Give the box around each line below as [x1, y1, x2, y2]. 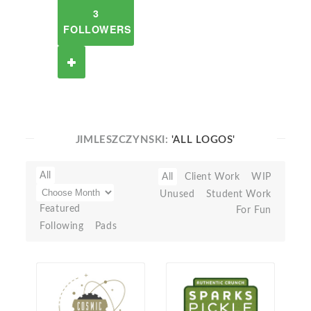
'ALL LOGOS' [171, 135, 236, 145]
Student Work [205, 189, 271, 199]
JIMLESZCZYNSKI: [75, 135, 171, 145]
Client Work [185, 171, 240, 182]
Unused [159, 189, 195, 199]
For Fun [235, 205, 271, 215]
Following [40, 221, 84, 231]
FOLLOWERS [63, 22, 132, 36]
